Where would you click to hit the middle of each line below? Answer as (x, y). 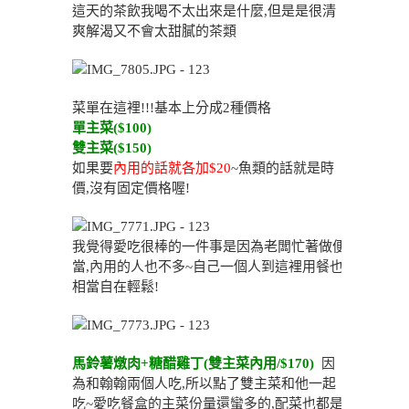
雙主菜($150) (112, 148)
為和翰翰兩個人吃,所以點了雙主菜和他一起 (204, 383)
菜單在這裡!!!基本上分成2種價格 (172, 108)
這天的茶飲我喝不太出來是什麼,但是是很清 (204, 11)
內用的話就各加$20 (172, 168)
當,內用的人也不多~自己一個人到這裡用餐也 (208, 267)
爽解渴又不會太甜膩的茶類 (154, 31)
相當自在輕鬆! (115, 287)
